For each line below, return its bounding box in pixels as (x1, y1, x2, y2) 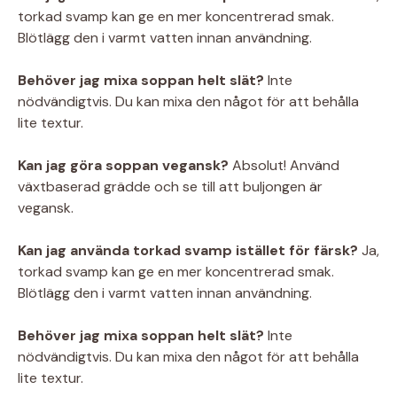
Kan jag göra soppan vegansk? (18, 156, 229, 175)
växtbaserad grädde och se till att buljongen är (18, 177, 323, 197)
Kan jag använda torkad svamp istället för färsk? (18, 241, 358, 261)
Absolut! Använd (229, 156, 339, 175)
